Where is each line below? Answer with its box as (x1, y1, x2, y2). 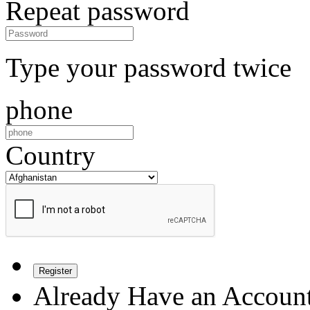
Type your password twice (6, 53, 291, 83)
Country (6, 140, 95, 171)
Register (39, 266, 72, 277)
